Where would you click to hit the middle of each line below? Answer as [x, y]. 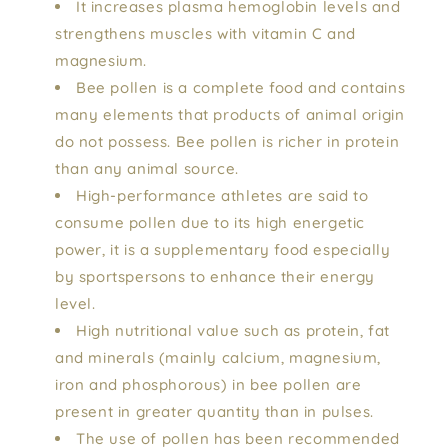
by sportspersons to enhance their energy [215, 276]
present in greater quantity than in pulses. [214, 411]
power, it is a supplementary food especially [223, 249]
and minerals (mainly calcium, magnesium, [218, 357]
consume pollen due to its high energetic [210, 222]
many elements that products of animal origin [230, 114]
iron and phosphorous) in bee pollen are [208, 384]
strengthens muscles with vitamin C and [205, 33]
